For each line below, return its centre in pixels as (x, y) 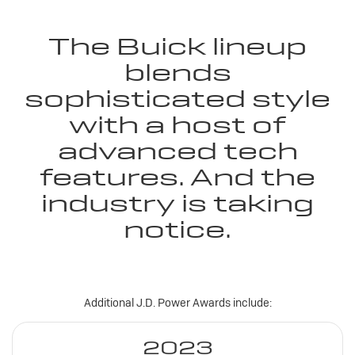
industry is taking (177, 203)
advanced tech (177, 151)
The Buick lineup (177, 46)
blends (177, 72)
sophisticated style (177, 98)
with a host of (177, 124)
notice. (177, 229)
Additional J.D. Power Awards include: (177, 302)
